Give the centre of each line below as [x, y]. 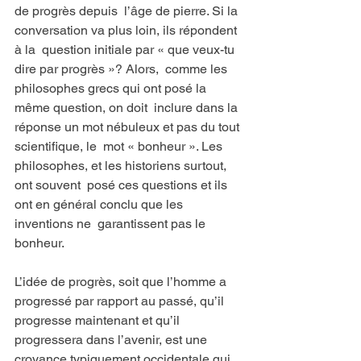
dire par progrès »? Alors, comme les [122, 69]
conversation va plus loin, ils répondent [127, 30]
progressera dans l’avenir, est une [112, 340]
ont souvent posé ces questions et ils [122, 185]
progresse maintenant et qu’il [99, 320]
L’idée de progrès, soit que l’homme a [122, 282]
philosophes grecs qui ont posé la [112, 88]
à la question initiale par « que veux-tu [126, 50]
